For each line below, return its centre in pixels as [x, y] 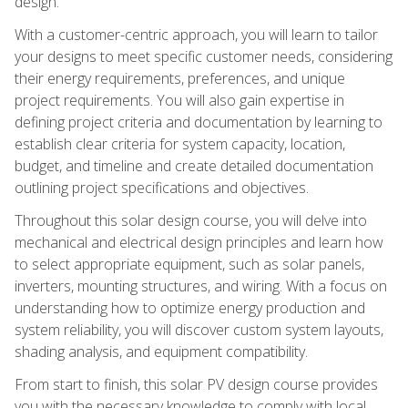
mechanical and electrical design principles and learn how [199, 242]
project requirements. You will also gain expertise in [179, 100]
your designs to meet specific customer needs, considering [204, 56]
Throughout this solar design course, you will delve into [191, 220]
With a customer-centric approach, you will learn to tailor [196, 34]
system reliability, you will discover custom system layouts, [199, 329]
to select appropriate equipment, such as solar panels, [189, 264]
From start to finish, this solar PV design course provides [196, 384]
